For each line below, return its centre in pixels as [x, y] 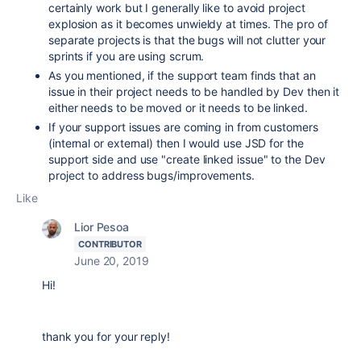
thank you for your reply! [106, 336]
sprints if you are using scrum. [127, 56]
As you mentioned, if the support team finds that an [182, 75]
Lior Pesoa [102, 227]
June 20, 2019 [112, 261]
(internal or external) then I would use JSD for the [176, 143]
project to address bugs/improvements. [151, 175]
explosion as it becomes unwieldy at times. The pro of [188, 24]
